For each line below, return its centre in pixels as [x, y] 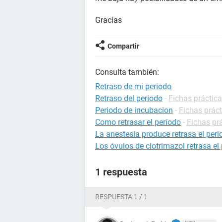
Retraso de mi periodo [133, 86]
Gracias [109, 20]
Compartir [123, 46]
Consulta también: [127, 72]
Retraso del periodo [129, 98]
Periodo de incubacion [134, 110]
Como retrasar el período [138, 122]
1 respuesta [121, 172]
